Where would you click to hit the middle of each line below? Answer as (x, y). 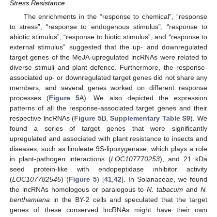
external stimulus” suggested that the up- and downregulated (108, 47)
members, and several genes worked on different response (108, 88)
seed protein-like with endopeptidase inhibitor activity (108, 169)
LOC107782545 (37, 179)
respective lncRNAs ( (42, 118)
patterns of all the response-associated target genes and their (108, 108)
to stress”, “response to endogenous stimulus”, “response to (108, 27)
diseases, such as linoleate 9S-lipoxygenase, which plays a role (108, 149)
